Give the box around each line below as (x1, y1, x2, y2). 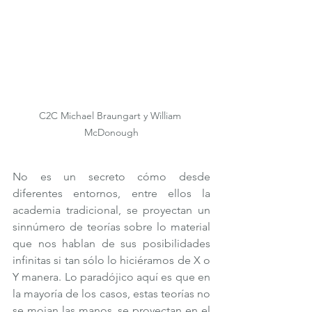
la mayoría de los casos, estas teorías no (13, 286, 210, 300)
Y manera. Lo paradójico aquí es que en (13, 270, 210, 283)
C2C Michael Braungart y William (39, 109, 184, 122)
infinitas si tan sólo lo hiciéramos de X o (13, 253, 210, 267)
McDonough (84, 125, 139, 139)
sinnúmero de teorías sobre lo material (13, 219, 210, 233)
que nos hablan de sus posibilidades (13, 236, 210, 250)
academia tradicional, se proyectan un (13, 203, 210, 217)
